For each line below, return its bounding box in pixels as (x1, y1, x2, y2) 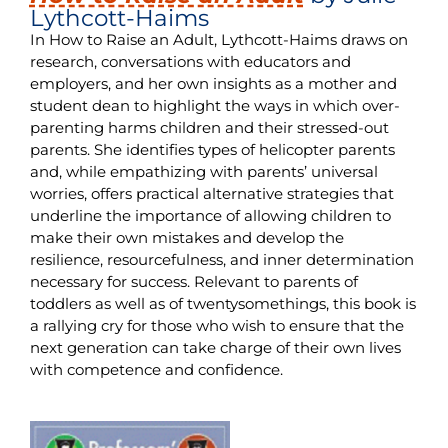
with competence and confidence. (29, 359, 283, 379)
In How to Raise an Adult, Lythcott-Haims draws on (29, 29, 408, 49)
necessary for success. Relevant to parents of (29, 271, 358, 291)
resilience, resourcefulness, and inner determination (29, 249, 414, 269)
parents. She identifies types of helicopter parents (29, 139, 395, 159)
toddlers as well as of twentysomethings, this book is (29, 293, 416, 313)
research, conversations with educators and (29, 51, 351, 71)
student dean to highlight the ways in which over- (29, 95, 400, 115)
